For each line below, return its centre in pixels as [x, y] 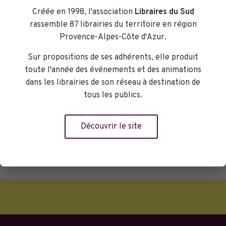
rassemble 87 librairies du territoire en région [113, 24]
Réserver [57, 111]
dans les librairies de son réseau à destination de [113, 82]
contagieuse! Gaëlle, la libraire [109, 37]
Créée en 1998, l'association [83, 12]
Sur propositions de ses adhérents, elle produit [113, 57]
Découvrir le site [111, 126]
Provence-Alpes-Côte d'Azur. [113, 37]
